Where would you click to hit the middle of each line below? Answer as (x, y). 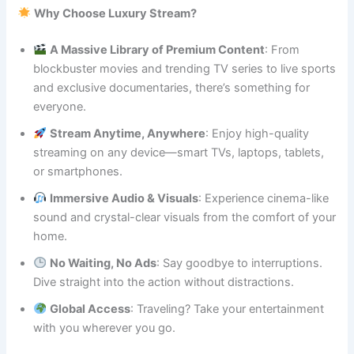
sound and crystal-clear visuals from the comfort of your (185, 217)
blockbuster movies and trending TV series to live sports (185, 68)
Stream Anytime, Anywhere (128, 133)
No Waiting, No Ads (104, 263)
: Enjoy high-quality (258, 133)
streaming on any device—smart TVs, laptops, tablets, (179, 152)
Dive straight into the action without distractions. (164, 282)
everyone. (60, 106)
